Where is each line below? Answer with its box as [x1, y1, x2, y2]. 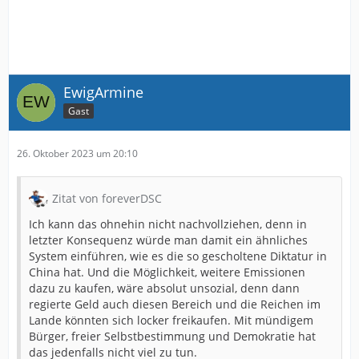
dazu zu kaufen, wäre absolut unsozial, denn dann [29, 280, 300, 296]
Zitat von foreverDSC [52, 191, 162, 207]
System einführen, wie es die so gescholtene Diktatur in [29, 248, 327, 264]
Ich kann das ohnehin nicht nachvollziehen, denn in [29, 216, 307, 232]
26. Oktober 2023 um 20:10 [17, 147, 138, 161]
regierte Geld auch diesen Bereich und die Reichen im [29, 296, 321, 313]
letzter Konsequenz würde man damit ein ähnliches [29, 232, 308, 248]
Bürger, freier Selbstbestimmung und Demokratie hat [29, 329, 316, 345]
